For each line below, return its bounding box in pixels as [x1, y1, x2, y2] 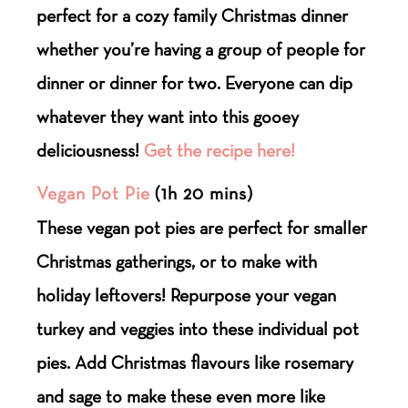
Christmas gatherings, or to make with [36, 250, 318, 272]
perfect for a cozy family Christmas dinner [36, 4, 349, 26]
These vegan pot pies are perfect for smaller [36, 216, 368, 239]
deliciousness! [36, 138, 145, 161]
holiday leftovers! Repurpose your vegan [36, 283, 337, 306]
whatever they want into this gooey [36, 105, 300, 127]
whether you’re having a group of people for [36, 37, 366, 60]
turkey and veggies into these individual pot [36, 317, 360, 340]
